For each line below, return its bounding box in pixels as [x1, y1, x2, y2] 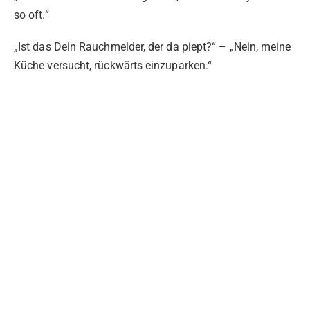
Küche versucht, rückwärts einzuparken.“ [14, 59, 212, 73]
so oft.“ [14, 8, 49, 22]
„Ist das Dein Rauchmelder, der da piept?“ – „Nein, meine [14, 40, 291, 54]
